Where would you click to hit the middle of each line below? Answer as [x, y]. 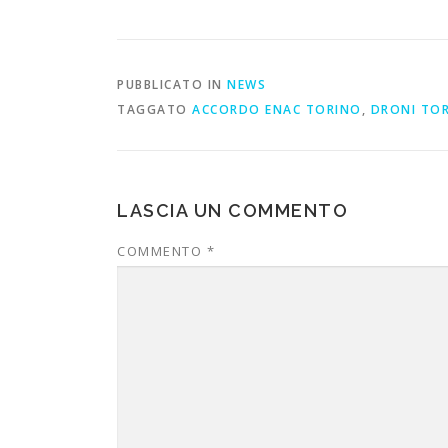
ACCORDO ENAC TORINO [277, 109]
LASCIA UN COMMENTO [232, 210]
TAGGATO [154, 109]
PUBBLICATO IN [172, 84]
